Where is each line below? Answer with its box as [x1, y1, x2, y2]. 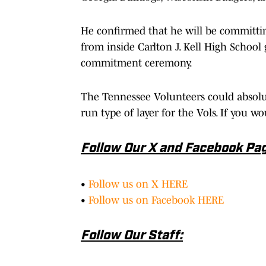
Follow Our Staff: [81, 229, 183, 243]
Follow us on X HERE [88, 178, 188, 190]
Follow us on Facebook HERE [88, 194, 224, 206]
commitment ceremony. [81, 56, 192, 69]
